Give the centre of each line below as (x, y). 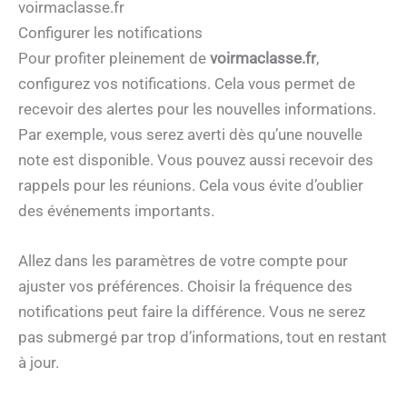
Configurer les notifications (110, 33)
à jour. (39, 363)
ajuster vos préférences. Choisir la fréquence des (185, 287)
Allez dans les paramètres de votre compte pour (183, 261)
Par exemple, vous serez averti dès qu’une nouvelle (190, 135)
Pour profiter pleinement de (114, 59)
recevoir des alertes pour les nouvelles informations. (197, 109)
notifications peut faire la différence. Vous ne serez (192, 312)
